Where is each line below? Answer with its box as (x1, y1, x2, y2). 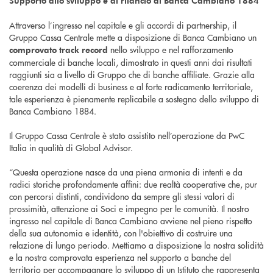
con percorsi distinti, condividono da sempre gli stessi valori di (9, 190, 235, 203)
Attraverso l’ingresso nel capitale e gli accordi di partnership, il (9, 19, 236, 32)
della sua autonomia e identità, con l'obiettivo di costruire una (9, 227, 233, 239)
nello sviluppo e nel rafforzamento (108, 43, 233, 56)
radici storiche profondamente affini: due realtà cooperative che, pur (9, 178, 257, 191)
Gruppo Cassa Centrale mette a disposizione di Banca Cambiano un (9, 31, 257, 44)
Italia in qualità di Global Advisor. (9, 141, 133, 154)
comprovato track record (9, 44, 108, 56)
